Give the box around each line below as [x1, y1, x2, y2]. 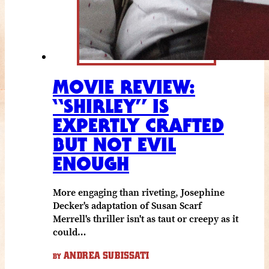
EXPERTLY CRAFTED [53, 113, 224, 137]
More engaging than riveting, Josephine [53, 185, 225, 199]
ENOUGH [53, 151, 129, 175]
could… [53, 225, 86, 238]
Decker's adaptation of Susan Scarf [53, 198, 202, 212]
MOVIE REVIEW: [53, 74, 195, 98]
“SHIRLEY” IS [53, 94, 169, 118]
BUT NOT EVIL [53, 132, 176, 156]
